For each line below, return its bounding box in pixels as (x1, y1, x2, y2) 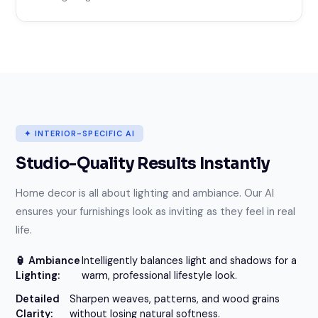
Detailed (16, 292, 60, 306)
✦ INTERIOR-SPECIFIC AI (24, 128, 136, 139)
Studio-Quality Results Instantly (16, 153, 270, 174)
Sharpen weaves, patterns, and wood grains (69, 292, 280, 306)
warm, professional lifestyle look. (82, 269, 238, 283)
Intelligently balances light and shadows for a (82, 254, 297, 268)
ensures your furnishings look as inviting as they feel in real (16, 204, 296, 219)
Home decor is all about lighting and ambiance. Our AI (16, 186, 275, 201)
